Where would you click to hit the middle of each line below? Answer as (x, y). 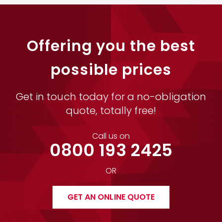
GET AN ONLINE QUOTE (111, 197)
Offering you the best (111, 46)
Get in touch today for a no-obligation (111, 96)
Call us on (111, 136)
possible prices (111, 70)
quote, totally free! (111, 110)
